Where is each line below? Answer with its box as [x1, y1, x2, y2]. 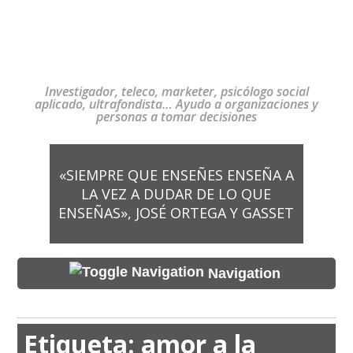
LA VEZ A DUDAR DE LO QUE [81, 184, 272, 203]
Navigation [207, 265, 281, 281]
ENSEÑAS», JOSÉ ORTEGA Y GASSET [58, 203, 295, 222]
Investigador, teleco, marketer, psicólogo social [44, 83, 309, 100]
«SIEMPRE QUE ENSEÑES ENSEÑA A [58, 165, 294, 184]
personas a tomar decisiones [96, 108, 257, 125]
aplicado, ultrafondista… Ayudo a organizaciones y [35, 95, 318, 113]
